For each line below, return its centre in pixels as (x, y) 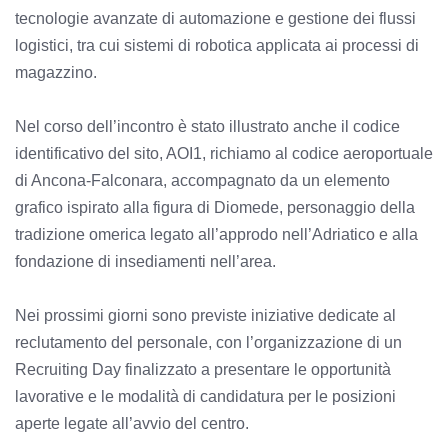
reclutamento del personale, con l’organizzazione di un (208, 342)
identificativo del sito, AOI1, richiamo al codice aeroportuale (224, 153)
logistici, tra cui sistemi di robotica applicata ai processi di (217, 45)
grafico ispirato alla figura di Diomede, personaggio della (215, 207)
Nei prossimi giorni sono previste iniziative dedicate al (205, 315)
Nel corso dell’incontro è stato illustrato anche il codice (207, 126)
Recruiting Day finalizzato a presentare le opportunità (203, 369)
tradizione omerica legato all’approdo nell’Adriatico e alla (216, 234)
